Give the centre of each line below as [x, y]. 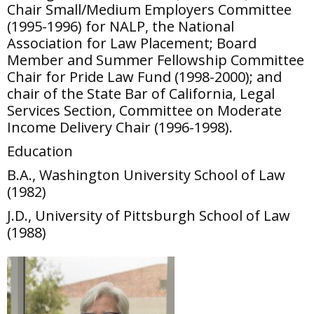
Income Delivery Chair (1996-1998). [120, 127]
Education [40, 151]
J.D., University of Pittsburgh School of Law [149, 216]
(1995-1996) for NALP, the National [121, 26]
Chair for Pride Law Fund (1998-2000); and [144, 77]
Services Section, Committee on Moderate [144, 110]
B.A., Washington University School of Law [146, 175]
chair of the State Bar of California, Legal [141, 94]
